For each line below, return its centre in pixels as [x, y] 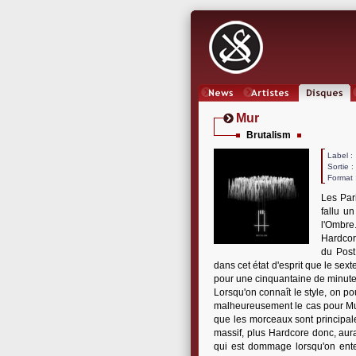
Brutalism [269, 135]
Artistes [270, 107]
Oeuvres [325, 107]
